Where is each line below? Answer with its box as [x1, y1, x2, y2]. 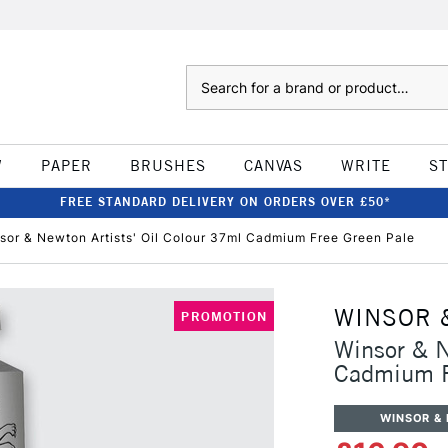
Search [185, 67, 226, 83]
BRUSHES [129, 156, 206, 175]
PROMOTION [181, 308, 267, 324]
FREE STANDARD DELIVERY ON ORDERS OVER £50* [59, 194, 391, 209]
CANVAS [243, 156, 303, 175]
